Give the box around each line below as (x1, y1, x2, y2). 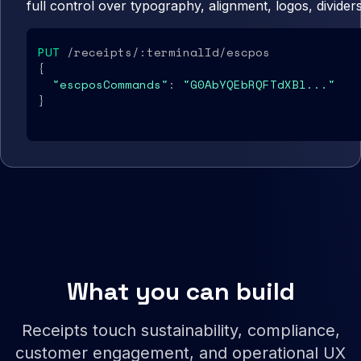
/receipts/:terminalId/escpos (60, 44, 270, 61)
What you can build (66, 276, 295, 308)
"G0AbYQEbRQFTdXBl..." (183, 76, 335, 93)
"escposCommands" (52, 76, 168, 93)
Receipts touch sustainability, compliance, (21, 321, 340, 341)
